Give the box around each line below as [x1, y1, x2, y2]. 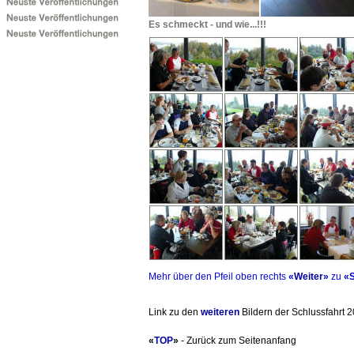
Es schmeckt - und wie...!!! [149, 18, 266, 30]
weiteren [201, 306, 239, 318]
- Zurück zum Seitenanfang [179, 334, 296, 346]
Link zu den [149, 306, 201, 318]
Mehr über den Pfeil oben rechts [149, 270, 288, 282]
